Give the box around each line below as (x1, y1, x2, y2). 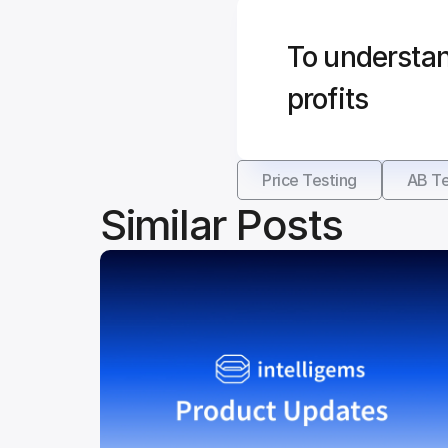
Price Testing (262, 169, 357, 190)
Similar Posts (100, 199, 343, 250)
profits (287, 82, 369, 116)
